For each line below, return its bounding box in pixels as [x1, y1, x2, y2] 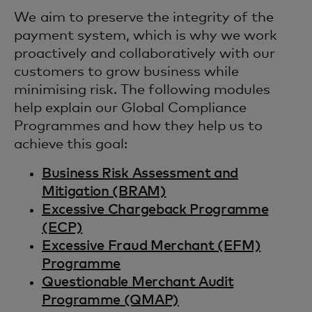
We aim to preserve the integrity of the [14, 10, 274, 24]
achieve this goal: [14, 137, 127, 151]
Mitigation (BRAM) [42, 185, 166, 198]
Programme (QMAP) [42, 293, 179, 307]
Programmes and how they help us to [14, 119, 263, 133]
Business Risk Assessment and [42, 166, 239, 180]
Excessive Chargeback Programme [42, 203, 269, 217]
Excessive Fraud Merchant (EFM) [42, 239, 261, 253]
